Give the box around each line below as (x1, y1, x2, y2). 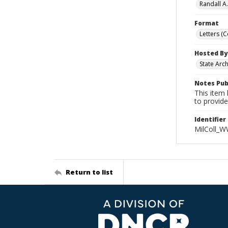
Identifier (194, 115, 226, 124)
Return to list (66, 167, 113, 177)
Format (194, 19, 219, 27)
